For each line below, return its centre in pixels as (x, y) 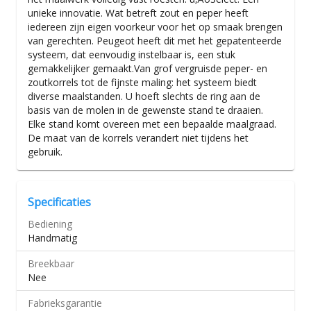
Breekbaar (51, 263)
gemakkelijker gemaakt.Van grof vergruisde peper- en (148, 68)
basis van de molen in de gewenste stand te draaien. (145, 110)
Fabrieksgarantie (65, 303)
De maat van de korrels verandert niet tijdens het (138, 138)
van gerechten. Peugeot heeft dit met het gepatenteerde (155, 41)
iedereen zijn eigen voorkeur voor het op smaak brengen (155, 27)
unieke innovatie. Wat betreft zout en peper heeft (138, 13)
